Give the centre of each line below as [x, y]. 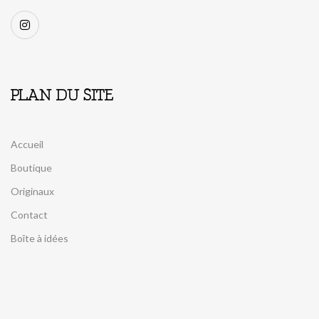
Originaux [32, 191]
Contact [29, 215]
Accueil [27, 144]
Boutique [31, 168]
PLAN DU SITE [62, 96]
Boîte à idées [40, 238]
